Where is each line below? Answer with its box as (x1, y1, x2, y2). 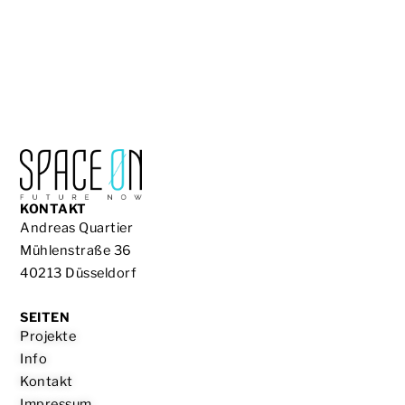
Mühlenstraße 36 (20, 242, 132, 259)
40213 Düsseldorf (20, 265, 137, 282)
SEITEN (20, 308, 71, 325)
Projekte (20, 327, 77, 344)
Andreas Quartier (20, 220, 134, 237)
